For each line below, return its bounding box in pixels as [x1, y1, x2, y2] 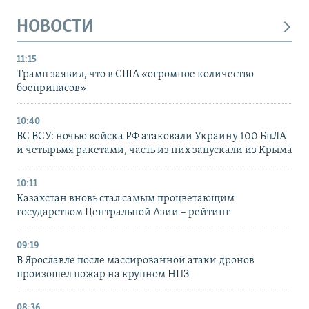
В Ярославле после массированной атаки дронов [17, 255, 255, 267]
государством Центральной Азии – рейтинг [17, 207, 230, 219]
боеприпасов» [17, 83, 86, 94]
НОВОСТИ [17, 17, 94, 37]
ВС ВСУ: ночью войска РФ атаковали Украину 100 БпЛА [17, 131, 286, 143]
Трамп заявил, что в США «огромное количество [17, 69, 254, 81]
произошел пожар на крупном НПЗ [17, 269, 189, 281]
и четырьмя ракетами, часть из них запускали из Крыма [17, 145, 292, 157]
